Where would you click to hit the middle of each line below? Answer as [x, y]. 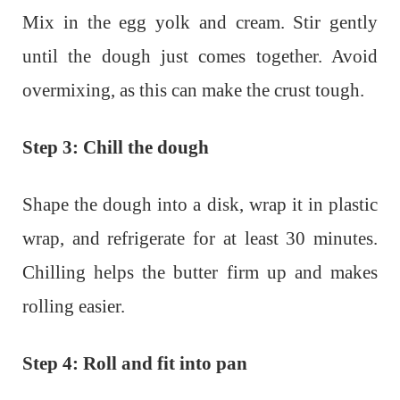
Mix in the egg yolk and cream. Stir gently [200, 22]
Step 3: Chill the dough [116, 147]
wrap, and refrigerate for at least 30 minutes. [200, 238]
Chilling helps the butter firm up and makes [200, 272]
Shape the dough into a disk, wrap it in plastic [200, 204]
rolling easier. [74, 306]
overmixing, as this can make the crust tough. [193, 90]
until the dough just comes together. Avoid [200, 56]
